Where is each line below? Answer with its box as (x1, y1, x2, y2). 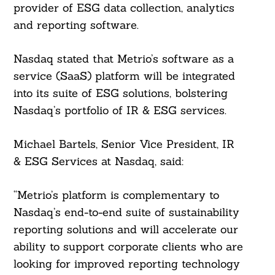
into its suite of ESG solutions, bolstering (13, 86, 228, 101)
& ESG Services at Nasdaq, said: (13, 154, 184, 169)
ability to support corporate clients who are (13, 239, 243, 254)
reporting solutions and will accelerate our (13, 222, 238, 237)
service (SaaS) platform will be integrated (13, 69, 235, 83)
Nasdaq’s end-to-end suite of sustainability (13, 205, 239, 220)
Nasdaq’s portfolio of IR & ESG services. (13, 103, 227, 118)
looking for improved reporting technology (13, 257, 240, 271)
